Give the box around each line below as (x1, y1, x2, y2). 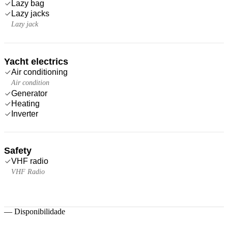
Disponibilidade (14, 207, 65, 216)
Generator (11, 89, 47, 98)
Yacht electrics (4, 56, 68, 67)
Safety (4, 145, 32, 156)
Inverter (11, 109, 38, 118)
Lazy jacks (11, 9, 49, 18)
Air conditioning (11, 67, 68, 76)
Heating (11, 99, 40, 108)
